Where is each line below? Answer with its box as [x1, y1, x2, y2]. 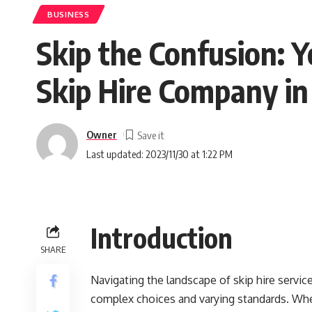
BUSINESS [47, 9, 90, 19]
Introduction [91, 220, 233, 255]
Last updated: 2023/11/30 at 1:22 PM [86, 147, 233, 160]
